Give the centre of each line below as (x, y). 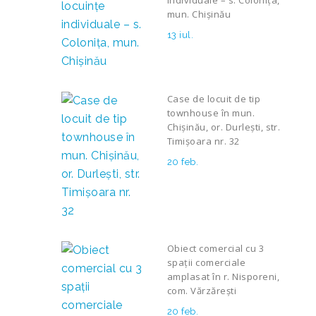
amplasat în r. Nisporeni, (223, 276)
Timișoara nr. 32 (203, 141)
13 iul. (181, 35)
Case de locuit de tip (214, 99)
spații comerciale (207, 262)
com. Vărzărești (202, 291)
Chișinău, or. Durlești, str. (224, 127)
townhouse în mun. (211, 113)
